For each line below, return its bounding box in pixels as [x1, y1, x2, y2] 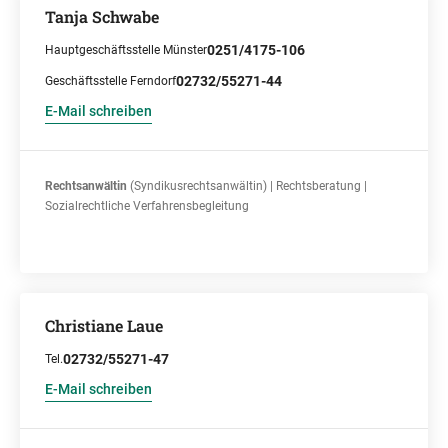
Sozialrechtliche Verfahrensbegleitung [45, 199, 249, 213]
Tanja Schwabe [45, 6, 159, 27]
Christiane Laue [45, 315, 163, 336]
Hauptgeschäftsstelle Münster [45, 43, 207, 57]
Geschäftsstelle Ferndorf [45, 74, 176, 88]
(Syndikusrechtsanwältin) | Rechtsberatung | [127, 179, 367, 193]
